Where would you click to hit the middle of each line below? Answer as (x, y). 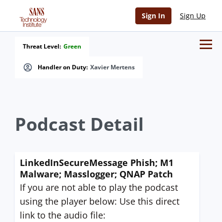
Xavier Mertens (112, 67)
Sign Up (193, 16)
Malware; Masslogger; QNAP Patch (96, 174)
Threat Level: (42, 46)
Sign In (153, 16)
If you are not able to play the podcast (99, 187)
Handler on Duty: (63, 67)
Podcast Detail (79, 124)
